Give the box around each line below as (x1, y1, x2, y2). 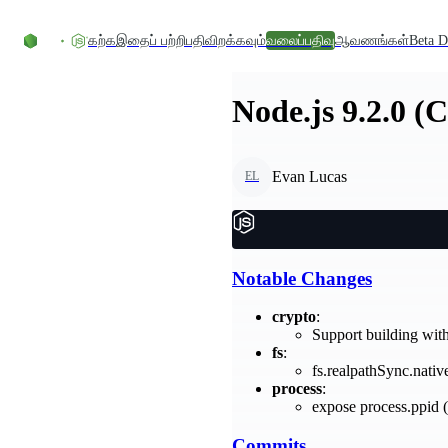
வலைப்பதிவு (266, 32, 335, 48)
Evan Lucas (272, 167, 347, 185)
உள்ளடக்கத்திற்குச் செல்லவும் (7, 7, 199, 24)
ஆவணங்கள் (335, 32, 409, 48)
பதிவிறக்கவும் (186, 32, 266, 48)
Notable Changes (232, 267, 372, 289)
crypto (272, 308, 316, 326)
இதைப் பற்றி (116, 32, 186, 48)
